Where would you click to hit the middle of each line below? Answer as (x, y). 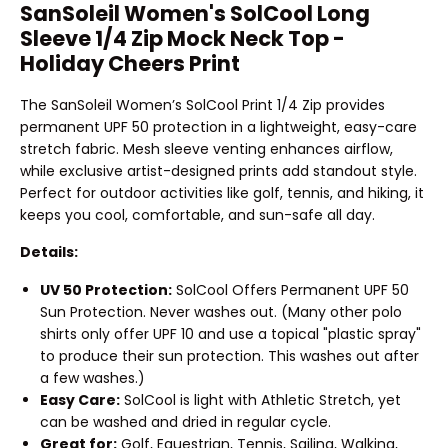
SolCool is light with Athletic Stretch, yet (260, 400)
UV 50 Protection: (106, 290)
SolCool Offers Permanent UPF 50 (290, 290)
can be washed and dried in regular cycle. (185, 422)
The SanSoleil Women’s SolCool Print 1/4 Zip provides (202, 104)
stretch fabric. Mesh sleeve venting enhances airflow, (206, 148)
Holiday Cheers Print (130, 64)
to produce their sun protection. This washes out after (229, 356)
